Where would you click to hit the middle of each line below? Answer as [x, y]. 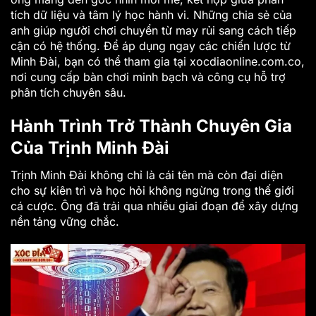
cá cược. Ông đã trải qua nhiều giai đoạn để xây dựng [154, 206]
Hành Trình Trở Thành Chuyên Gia [151, 126]
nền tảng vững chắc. [65, 221]
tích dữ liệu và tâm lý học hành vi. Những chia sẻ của [151, 15]
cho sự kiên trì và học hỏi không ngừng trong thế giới [152, 190]
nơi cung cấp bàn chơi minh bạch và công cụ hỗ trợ [148, 77]
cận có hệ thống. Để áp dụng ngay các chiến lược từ [151, 46]
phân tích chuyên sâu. [68, 92]
